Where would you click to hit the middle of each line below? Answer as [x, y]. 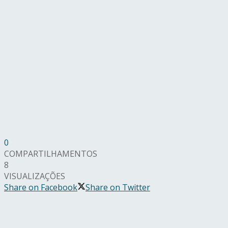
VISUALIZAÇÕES [35, 176]
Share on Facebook [41, 188]
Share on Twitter [118, 188]
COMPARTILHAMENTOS [51, 154]
